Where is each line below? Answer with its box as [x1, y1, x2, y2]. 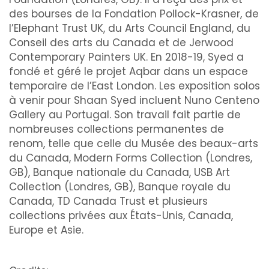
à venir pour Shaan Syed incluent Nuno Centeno [9, 93, 259, 107]
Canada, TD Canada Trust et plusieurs [9, 194, 208, 208]
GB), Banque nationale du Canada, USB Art [9, 165, 230, 180]
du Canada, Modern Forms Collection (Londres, [9, 151, 252, 165]
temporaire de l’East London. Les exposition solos [9, 79, 260, 93]
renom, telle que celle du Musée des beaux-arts [9, 136, 258, 151]
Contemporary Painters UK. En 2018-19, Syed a [9, 50, 244, 64]
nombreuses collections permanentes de [9, 122, 224, 136]
